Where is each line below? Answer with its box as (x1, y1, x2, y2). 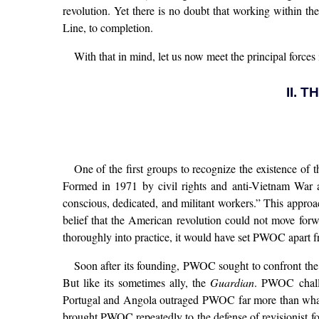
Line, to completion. (62, 19, 153, 35)
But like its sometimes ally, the (62, 275, 211, 291)
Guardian (210, 275, 255, 291)
